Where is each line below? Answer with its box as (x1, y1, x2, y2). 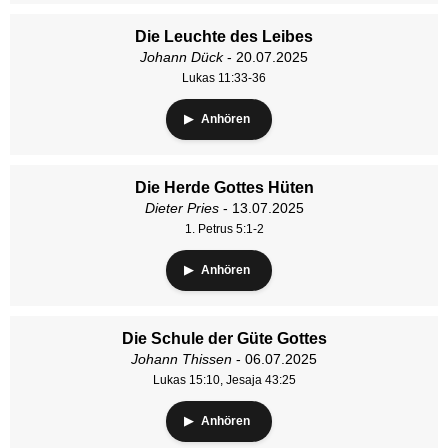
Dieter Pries (144, 200, 219, 216)
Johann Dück (140, 49, 223, 65)
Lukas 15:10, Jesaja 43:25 (152, 373, 296, 387)
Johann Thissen (131, 351, 232, 367)
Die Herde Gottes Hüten (134, 179, 314, 196)
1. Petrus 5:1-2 (184, 222, 264, 236)
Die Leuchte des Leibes (135, 28, 313, 45)
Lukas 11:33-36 (182, 71, 266, 85)
